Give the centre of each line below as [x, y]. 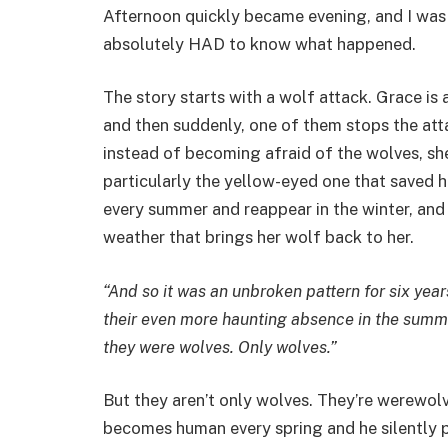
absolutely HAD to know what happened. [259, 43]
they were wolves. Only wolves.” [220, 346]
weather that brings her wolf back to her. [258, 237]
